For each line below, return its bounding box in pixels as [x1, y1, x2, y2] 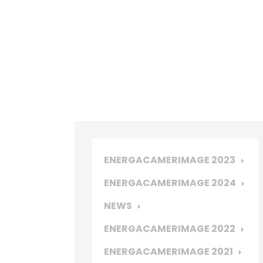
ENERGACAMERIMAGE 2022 [104, 222, 235, 235]
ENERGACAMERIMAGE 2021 [104, 245, 233, 258]
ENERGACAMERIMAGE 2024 [104, 176, 236, 190]
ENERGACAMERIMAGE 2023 [104, 153, 235, 167]
